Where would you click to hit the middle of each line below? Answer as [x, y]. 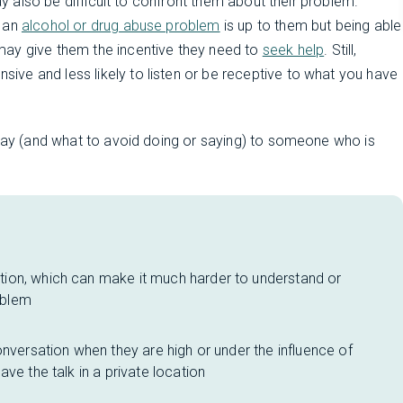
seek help [293, 50]
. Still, [340, 50]
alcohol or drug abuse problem [121, 26]
